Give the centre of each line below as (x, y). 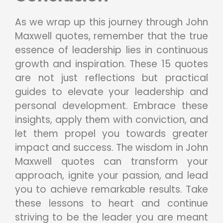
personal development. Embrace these (111, 106)
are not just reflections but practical (111, 78)
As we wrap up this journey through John (111, 22)
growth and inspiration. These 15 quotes (111, 64)
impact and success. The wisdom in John (111, 147)
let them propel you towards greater (111, 133)
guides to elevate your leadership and (111, 92)
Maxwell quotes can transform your (111, 161)
